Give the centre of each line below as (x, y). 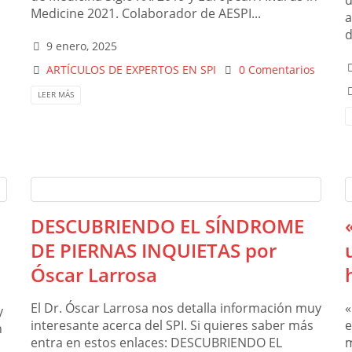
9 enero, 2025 (82, 46)
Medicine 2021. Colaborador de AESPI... (146, 14)
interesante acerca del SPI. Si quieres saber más (174, 325)
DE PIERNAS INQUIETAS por (154, 250)
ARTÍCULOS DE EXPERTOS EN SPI (132, 70)
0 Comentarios (277, 70)
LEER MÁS (56, 95)
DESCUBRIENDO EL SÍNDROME (167, 225)
